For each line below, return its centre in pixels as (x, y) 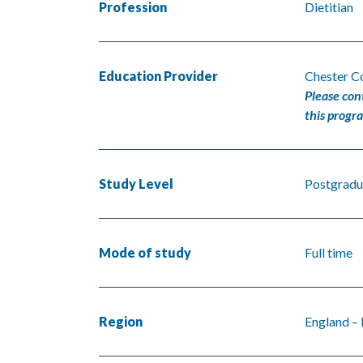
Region (121, 321)
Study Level (136, 183)
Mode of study (145, 252)
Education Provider (158, 75)
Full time (329, 252)
